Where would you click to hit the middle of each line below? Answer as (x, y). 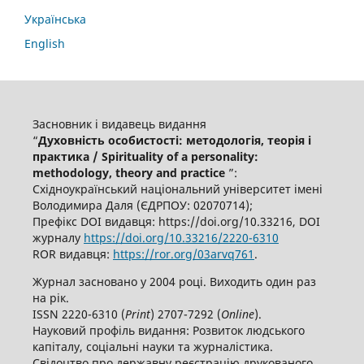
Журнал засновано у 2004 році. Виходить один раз (174, 282)
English (45, 44)
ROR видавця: (72, 254)
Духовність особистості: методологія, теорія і (174, 141)
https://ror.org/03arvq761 (183, 254)
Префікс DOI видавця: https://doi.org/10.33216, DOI (176, 222)
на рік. (52, 298)
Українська (55, 19)
